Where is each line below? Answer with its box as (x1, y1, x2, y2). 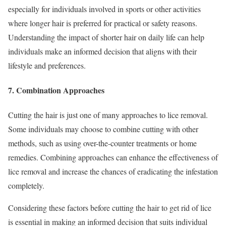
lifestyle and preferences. (8, 60, 86, 71)
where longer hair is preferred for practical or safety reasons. (8, 17, 197, 28)
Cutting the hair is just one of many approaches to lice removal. (8, 109, 208, 121)
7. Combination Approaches (8, 84, 104, 96)
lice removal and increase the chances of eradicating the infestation (8, 166, 218, 177)
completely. (8, 180, 44, 191)
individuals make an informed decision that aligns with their (8, 45, 197, 56)
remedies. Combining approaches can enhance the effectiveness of (8, 152, 218, 163)
